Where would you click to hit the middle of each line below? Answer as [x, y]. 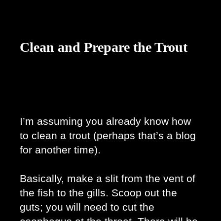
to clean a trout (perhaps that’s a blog [108, 136]
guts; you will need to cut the [87, 207]
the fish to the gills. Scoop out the [98, 193]
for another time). [62, 150]
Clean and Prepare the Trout [104, 47]
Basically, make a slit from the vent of [108, 179]
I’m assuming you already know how [105, 122]
